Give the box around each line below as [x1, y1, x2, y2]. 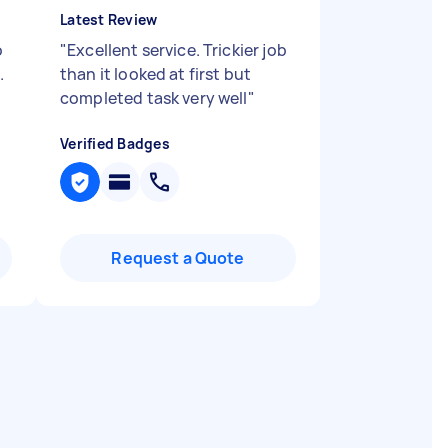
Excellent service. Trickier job [67, 39, 287, 61]
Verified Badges [60, 134, 170, 153]
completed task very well [60, 87, 248, 109]
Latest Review [60, 10, 158, 29]
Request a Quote [111, 247, 245, 269]
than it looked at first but [60, 63, 252, 85]
